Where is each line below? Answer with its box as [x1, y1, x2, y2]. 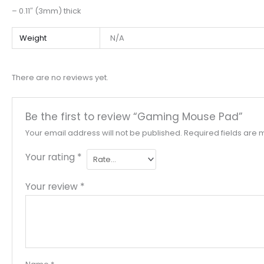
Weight [19, 32, 47, 44]
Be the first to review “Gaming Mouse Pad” [25, 110, 243, 124]
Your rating [25, 151, 77, 164]
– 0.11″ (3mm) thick [12, 5, 81, 16]
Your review [25, 180, 80, 193]
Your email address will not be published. [25, 127, 182, 139]
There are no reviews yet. [12, 71, 108, 83]
